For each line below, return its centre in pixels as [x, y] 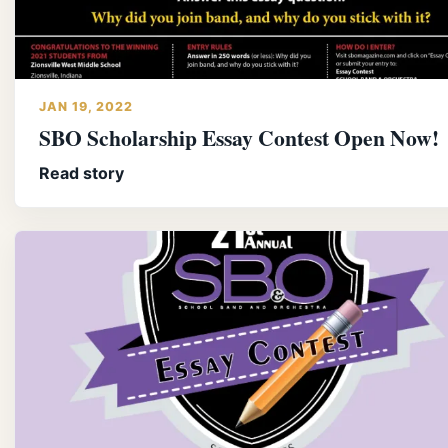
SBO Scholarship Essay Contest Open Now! [239, 137]
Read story [81, 172]
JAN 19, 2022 [86, 106]
